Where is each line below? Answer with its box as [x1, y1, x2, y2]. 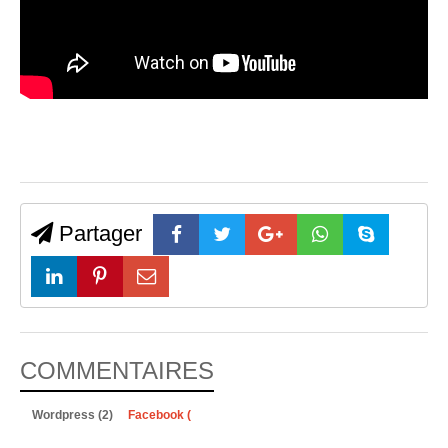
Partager [53, 221, 142, 247]
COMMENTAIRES [20, 356, 214, 384]
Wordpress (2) [32, 407, 116, 422]
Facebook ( [128, 407, 191, 422]
